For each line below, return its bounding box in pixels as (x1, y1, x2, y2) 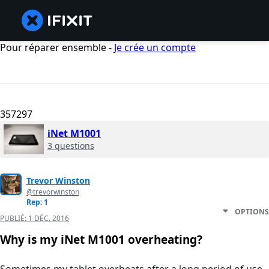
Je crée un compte (114, 41, 196, 54)
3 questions (47, 140, 94, 152)
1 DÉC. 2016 (28, 213, 69, 224)
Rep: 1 (26, 197, 48, 208)
